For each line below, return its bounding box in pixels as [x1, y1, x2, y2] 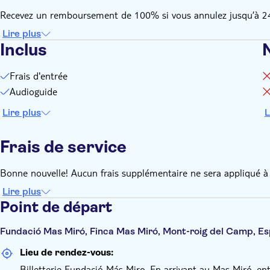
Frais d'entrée [10, 69, 67, 82]
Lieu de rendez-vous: [20, 246, 113, 258]
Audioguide [10, 85, 57, 98]
